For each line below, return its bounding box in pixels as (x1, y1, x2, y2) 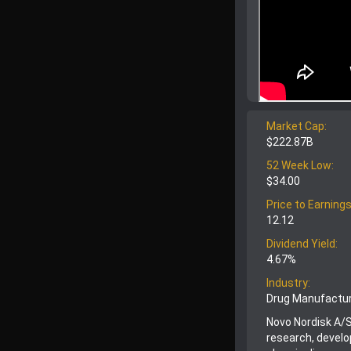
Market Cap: (266, 120, 327, 133)
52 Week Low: (266, 159, 334, 172)
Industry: (266, 277, 310, 290)
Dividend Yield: (266, 237, 338, 251)
